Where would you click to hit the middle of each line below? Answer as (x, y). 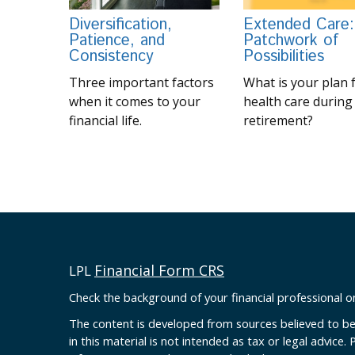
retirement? (278, 121)
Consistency (111, 57)
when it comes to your (135, 102)
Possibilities (284, 57)
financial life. (105, 121)
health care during (298, 102)
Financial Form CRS (159, 271)
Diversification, (120, 25)
